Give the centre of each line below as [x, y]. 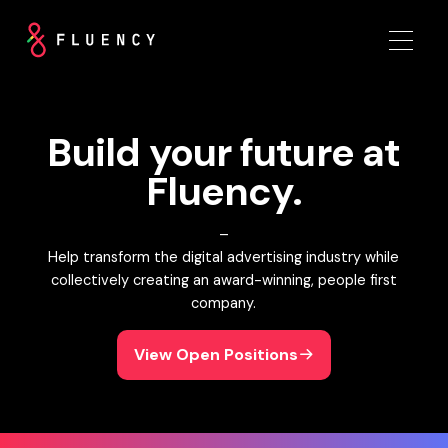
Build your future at [224, 153]
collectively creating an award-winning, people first [223, 281]
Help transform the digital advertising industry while [224, 258]
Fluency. [224, 192]
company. [224, 304]
